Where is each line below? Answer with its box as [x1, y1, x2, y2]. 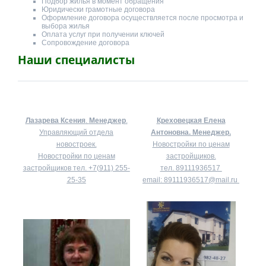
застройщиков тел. [23, 163, 88, 172]
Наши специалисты [18, 52, 135, 67]
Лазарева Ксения [25, 116, 85, 125]
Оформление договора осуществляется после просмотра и [42, 13, 243, 22]
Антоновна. [151, 128, 192, 137]
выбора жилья [42, 21, 90, 30]
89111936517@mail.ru [164, 175, 239, 184]
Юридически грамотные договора [42, 5, 155, 14]
